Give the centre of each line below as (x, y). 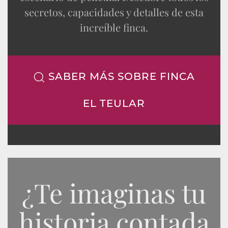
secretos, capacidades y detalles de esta (114, 12)
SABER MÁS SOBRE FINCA (120, 77)
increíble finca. (114, 27)
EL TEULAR (114, 104)
